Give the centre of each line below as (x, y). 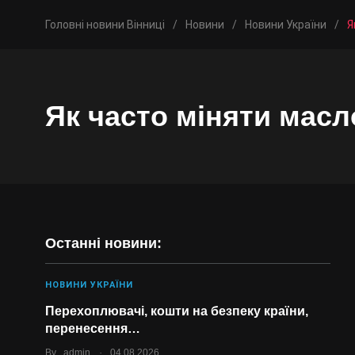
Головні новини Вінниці (105, 25)
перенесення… (93, 328)
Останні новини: (103, 243)
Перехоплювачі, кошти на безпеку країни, (177, 311)
